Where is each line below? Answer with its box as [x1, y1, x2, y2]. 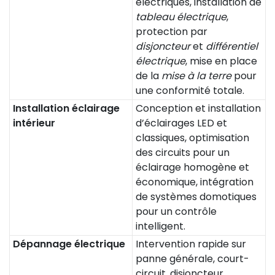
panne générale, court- [136, 252, 249, 266]
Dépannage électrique [13, 237, 125, 251]
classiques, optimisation [136, 131, 249, 145]
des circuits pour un [136, 145, 230, 160]
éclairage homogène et [136, 160, 249, 174]
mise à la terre [161, 69, 231, 83]
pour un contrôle [136, 204, 217, 219]
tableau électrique [136, 10, 227, 24]
